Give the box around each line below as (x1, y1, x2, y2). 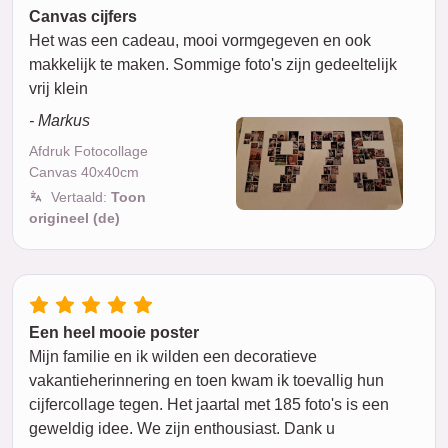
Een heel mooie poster (29, 323, 199, 341)
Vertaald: (51, 188, 111, 205)
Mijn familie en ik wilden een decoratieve (29, 347, 317, 365)
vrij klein (29, 79, 88, 97)
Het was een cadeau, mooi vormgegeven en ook (29, 31, 371, 49)
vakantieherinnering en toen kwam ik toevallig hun (29, 371, 384, 389)
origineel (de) (29, 209, 120, 226)
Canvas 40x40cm (29, 163, 139, 180)
